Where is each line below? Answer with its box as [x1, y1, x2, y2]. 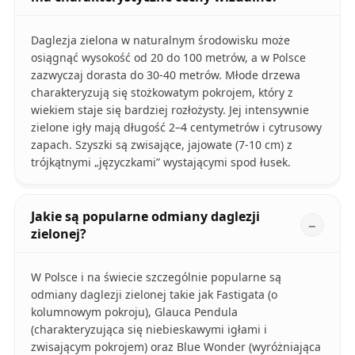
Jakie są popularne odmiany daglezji [30, 208, 260, 226]
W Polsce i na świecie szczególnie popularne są [30, 269, 281, 285]
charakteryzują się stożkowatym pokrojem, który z [30, 85, 293, 101]
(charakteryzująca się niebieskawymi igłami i [30, 322, 267, 338]
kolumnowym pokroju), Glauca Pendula [30, 304, 238, 320]
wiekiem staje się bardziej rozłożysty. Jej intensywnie [30, 102, 309, 118]
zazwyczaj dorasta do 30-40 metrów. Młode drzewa [30, 67, 300, 83]
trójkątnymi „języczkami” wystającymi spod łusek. [30, 155, 291, 170]
